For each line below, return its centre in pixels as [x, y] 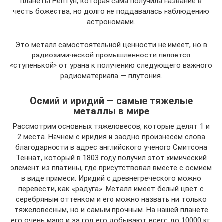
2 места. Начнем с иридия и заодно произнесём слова [111, 137]
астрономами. [111, 22]
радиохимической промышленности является [111, 55]
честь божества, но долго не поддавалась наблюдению [111, 11]
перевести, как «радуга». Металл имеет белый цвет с [111, 189]
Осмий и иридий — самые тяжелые [111, 101]
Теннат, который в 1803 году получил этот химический [111, 157]
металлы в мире [111, 111]
